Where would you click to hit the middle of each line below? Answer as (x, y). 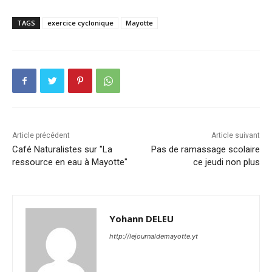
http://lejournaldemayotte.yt (154, 236)
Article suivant (235, 136)
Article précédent (41, 136)
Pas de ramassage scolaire (205, 150)
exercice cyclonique (80, 23)
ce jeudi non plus (226, 162)
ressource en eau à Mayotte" (70, 162)
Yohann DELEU (141, 219)
